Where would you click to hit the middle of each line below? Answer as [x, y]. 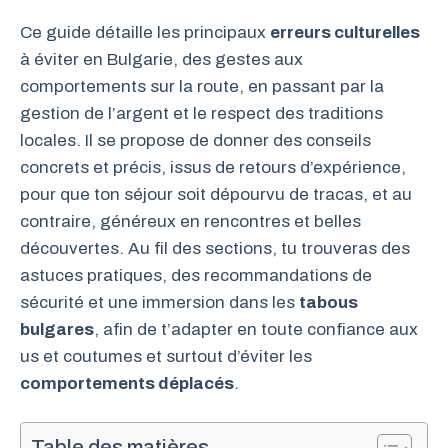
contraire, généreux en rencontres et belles [190, 221]
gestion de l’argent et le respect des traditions [201, 113]
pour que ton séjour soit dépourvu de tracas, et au [216, 194]
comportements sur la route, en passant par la [202, 86]
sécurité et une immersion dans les [159, 302]
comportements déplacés [127, 383]
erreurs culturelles [345, 32]
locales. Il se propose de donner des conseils [195, 140]
